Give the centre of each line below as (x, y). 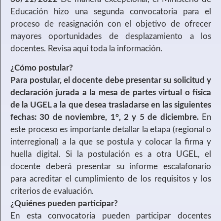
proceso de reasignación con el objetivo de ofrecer (111, 24)
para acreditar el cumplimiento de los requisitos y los (111, 179)
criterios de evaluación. (52, 191)
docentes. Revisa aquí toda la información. (86, 48)
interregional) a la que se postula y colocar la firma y (111, 142)
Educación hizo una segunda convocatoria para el (111, 11)
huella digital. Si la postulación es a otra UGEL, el (111, 154)
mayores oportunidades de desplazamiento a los (111, 36)
